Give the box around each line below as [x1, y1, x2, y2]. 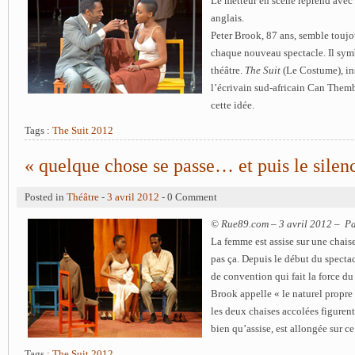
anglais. [211, 13, 244, 24]
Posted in [25, 192, 67, 203]
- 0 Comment [159, 192, 217, 203]
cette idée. [211, 100, 254, 111]
